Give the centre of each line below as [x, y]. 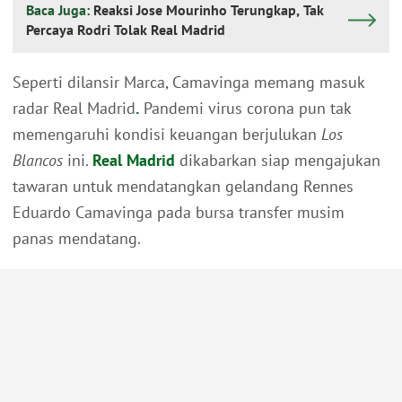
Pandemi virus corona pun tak [245, 109]
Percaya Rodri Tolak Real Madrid [126, 30]
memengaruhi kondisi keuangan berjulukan [167, 135]
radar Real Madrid [74, 109]
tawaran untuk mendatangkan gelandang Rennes [183, 187]
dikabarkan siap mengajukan [278, 161]
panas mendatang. [77, 239]
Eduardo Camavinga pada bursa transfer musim [179, 213]
